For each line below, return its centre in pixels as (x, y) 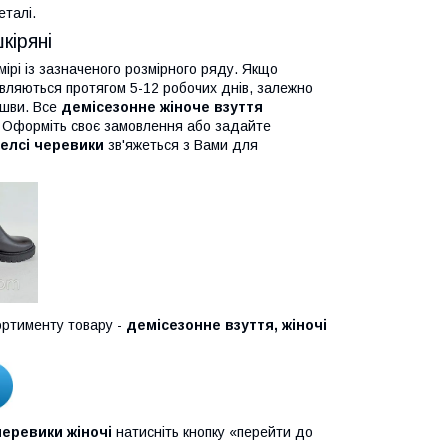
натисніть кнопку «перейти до (212, 431)
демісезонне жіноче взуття (162, 106)
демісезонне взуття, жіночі (226, 324)
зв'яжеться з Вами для (181, 144)
